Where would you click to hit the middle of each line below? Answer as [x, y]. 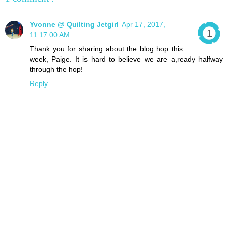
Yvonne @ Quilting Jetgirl [74, 24]
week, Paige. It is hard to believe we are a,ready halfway [126, 59]
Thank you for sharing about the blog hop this [106, 49]
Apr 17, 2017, [144, 24]
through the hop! [56, 69]
